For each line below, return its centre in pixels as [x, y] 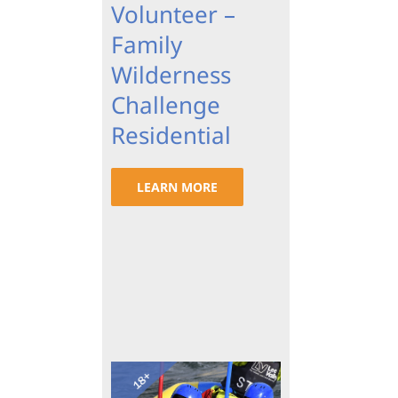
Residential [171, 135]
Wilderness [171, 75]
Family [146, 45]
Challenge [165, 105]
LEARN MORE [177, 187]
